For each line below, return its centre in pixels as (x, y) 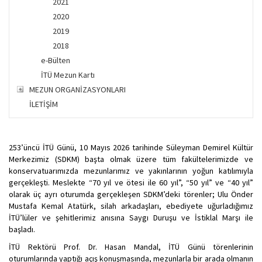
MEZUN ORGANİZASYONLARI (77, 89)
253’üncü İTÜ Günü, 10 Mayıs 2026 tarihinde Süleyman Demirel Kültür (131, 147)
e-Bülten (56, 60)
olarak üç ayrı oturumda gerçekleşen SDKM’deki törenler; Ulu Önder (131, 194)
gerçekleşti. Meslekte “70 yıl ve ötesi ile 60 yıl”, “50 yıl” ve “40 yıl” (131, 182)
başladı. (22, 229)
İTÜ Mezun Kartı (68, 75)
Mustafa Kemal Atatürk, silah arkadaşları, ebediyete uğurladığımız (131, 206)
